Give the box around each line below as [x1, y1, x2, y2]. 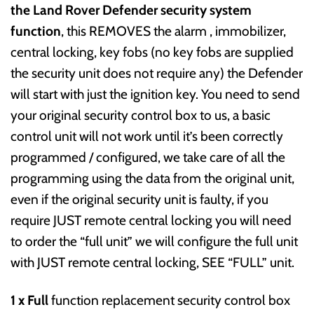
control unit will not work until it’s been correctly [11, 127, 283, 144]
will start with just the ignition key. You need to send [11, 85, 300, 102]
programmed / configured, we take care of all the [11, 148, 285, 165]
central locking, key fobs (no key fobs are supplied [11, 43, 294, 60]
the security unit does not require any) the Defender [11, 64, 303, 81]
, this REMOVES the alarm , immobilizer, [61, 22, 286, 39]
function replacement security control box [51, 292, 290, 309]
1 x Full [11, 292, 51, 309]
